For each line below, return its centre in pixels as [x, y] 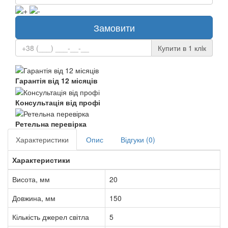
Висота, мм [31, 179]
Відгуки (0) [138, 139]
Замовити [114, 27]
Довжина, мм [34, 198]
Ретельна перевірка [51, 123]
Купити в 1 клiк [182, 48]
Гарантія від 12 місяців [56, 81]
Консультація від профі [58, 102]
